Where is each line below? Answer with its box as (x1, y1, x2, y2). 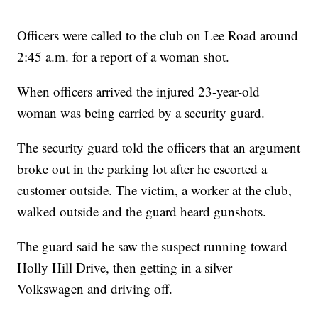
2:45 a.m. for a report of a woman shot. (17, 48, 230, 66)
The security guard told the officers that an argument (17, 138, 301, 157)
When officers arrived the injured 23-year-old (17, 82, 261, 101)
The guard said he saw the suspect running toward (17, 237, 288, 256)
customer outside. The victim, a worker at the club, (17, 181, 292, 199)
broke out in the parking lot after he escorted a (17, 160, 268, 178)
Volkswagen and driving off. (17, 280, 173, 298)
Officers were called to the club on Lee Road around (17, 26, 299, 45)
